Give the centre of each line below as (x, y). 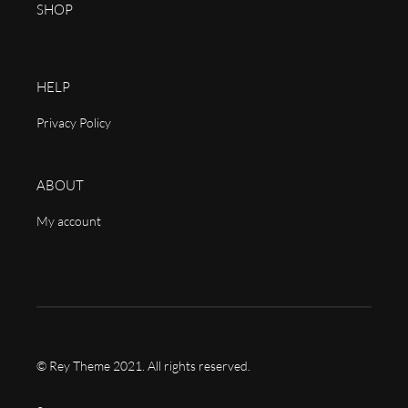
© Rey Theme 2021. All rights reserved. (143, 365)
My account (69, 220)
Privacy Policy (74, 122)
